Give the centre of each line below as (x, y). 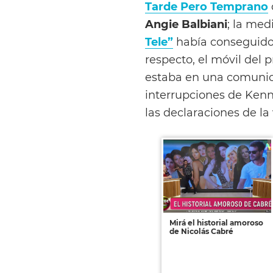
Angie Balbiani (186, 24)
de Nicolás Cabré (201, 231)
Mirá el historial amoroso (216, 222)
